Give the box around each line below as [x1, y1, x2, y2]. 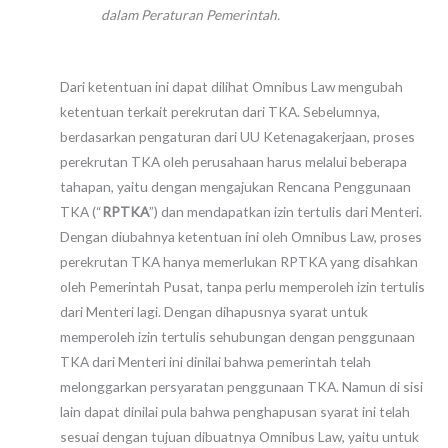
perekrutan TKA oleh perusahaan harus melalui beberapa [60, 152, 407, 170]
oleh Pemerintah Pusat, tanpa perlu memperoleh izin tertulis [60, 277, 425, 295]
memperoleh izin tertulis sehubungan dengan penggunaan [60, 327, 415, 345]
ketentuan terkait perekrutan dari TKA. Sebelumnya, [60, 102, 380, 120]
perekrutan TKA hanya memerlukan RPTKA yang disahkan [60, 252, 418, 270]
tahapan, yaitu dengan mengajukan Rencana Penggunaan [60, 177, 411, 195]
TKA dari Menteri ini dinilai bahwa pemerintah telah [60, 352, 371, 370]
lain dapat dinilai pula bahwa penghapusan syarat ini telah [60, 402, 410, 420]
